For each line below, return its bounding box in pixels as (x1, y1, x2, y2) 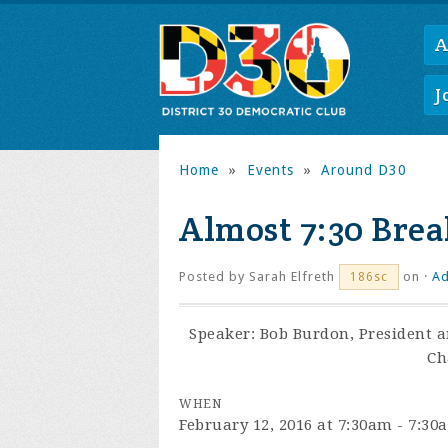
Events (246, 162, 294, 178)
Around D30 (321, 162, 407, 178)
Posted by (179, 269, 249, 284)
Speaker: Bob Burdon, (189, 325, 355, 343)
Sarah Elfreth (249, 269, 335, 284)
